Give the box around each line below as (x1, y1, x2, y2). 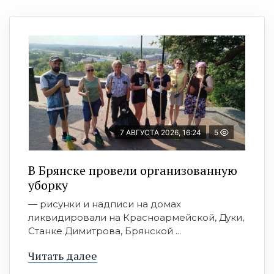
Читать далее (28, 248, 97, 264)
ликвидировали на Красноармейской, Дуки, (28, 212, 244, 224)
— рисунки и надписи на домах (28, 198, 181, 210)
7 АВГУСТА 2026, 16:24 (120, 128, 201, 138)
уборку (28, 177, 68, 194)
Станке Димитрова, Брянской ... (28, 225, 181, 237)
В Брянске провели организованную (28, 162, 237, 179)
